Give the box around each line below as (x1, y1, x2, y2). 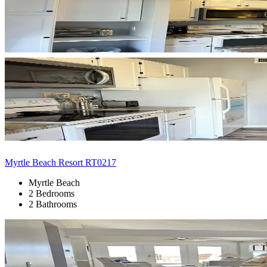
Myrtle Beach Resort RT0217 (5, 157, 116, 167)
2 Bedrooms (29, 188, 74, 198)
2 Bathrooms (29, 198, 77, 209)
